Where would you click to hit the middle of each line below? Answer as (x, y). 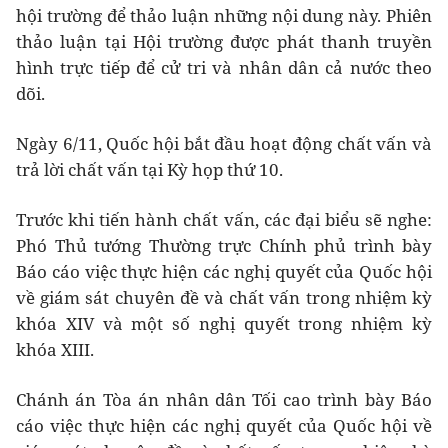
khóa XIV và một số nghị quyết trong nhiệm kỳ (224, 323)
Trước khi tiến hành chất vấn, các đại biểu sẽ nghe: (224, 219)
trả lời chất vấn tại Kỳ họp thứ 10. (149, 169)
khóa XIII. (55, 349)
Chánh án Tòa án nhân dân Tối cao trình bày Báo (224, 399)
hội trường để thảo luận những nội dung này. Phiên (224, 15)
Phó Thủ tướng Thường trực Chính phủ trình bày (224, 245)
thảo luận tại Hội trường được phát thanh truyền (224, 41)
